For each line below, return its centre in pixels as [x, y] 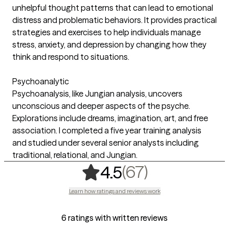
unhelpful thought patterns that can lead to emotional [113, 7]
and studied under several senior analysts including [106, 142]
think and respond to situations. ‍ [72, 56]
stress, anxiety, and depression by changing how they [109, 44]
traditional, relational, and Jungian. [75, 155]
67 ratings [187, 171]
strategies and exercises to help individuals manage [107, 32]
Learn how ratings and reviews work [114, 191]
